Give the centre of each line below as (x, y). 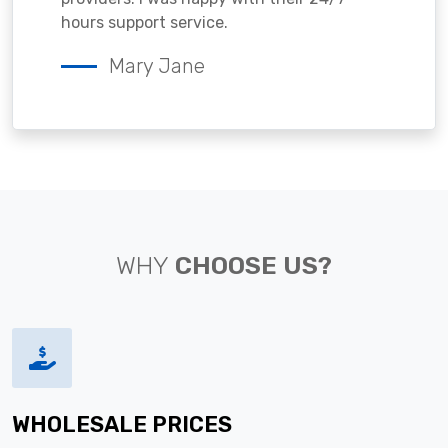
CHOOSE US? (250, 264)
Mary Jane (157, 65)
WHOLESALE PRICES (122, 424)
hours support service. (144, 22)
